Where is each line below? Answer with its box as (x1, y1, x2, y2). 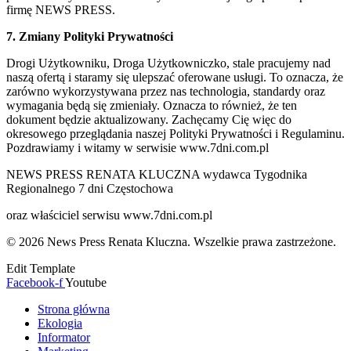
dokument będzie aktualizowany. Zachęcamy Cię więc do (6, 112, 291, 126)
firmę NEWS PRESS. (6, 2, 115, 16)
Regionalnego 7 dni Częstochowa (6, 181, 173, 195)
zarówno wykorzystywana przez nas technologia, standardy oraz (6, 84, 325, 98)
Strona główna (38, 302, 110, 316)
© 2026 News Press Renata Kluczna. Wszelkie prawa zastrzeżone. (6, 234, 336, 248)
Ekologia (38, 316, 82, 330)
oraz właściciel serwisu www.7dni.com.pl (6, 208, 212, 222)
